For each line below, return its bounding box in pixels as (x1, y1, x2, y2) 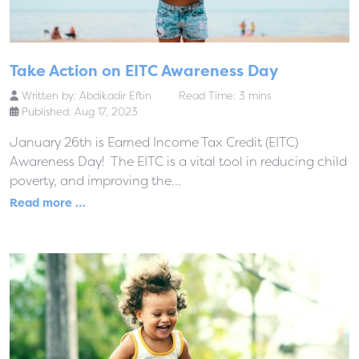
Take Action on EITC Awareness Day (10, 60, 281, 82)
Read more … (10, 195, 86, 212)
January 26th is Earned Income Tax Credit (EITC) (10, 133, 298, 151)
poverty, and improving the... (10, 171, 181, 190)
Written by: (18, 88, 79, 103)
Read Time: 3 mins (179, 88, 272, 103)
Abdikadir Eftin (79, 88, 151, 103)
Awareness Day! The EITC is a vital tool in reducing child (10, 152, 347, 171)
